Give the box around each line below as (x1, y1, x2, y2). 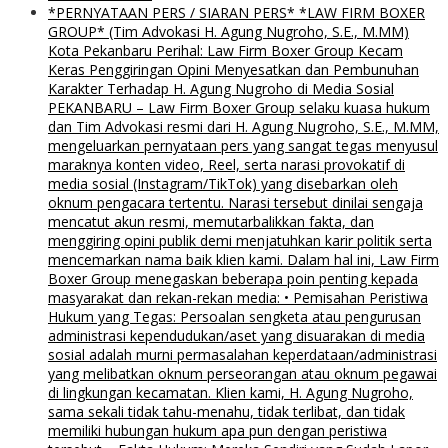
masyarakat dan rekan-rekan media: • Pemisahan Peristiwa (48, 287, 428, 307)
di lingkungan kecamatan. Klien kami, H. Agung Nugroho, (48, 382, 413, 402)
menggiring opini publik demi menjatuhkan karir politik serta (48, 230, 432, 250)
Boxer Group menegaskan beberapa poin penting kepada (48, 268, 418, 288)
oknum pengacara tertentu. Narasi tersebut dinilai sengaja (48, 192, 423, 212)
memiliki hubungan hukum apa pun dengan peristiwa (48, 420, 387, 440)
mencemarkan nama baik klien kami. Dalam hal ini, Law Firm (48, 249, 439, 269)
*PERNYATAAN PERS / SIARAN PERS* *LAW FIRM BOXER (48, 2, 425, 22)
